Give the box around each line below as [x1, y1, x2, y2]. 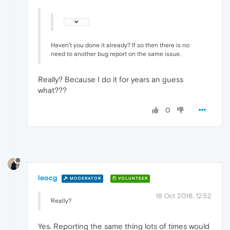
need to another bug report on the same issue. [51, 50, 181, 58]
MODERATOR [68, 176, 101, 181]
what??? [38, 86, 67, 95]
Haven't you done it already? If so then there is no [51, 42, 189, 49]
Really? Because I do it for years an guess [38, 75, 183, 84]
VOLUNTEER [117, 176, 148, 181]
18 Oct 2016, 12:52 [156, 192, 212, 200]
